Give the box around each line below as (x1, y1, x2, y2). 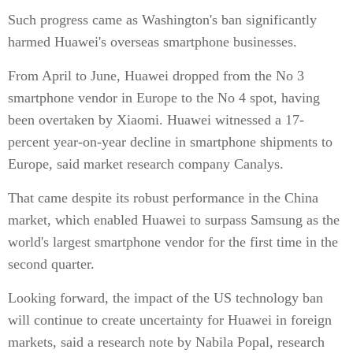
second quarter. (8, 256, 95, 272)
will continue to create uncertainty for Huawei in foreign (8, 312, 332, 328)
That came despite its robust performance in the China (8, 190, 318, 206)
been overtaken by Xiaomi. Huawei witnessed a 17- (8, 112, 304, 128)
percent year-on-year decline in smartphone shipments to (8, 134, 333, 150)
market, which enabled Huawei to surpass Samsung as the (8, 212, 340, 228)
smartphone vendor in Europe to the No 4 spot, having (8, 90, 320, 106)
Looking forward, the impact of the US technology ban (8, 290, 323, 306)
